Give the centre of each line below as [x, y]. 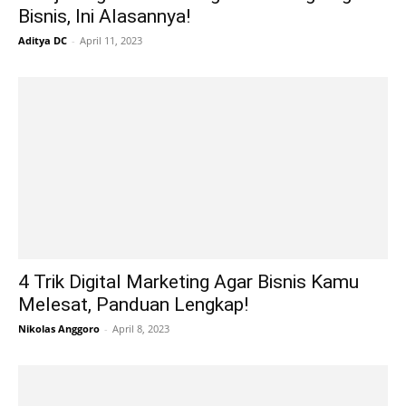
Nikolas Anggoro [59, 329]
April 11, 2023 [111, 40]
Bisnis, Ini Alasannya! [104, 16]
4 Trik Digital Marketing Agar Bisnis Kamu [188, 282]
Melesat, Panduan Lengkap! [133, 305]
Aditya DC [43, 40]
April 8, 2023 [141, 329]
